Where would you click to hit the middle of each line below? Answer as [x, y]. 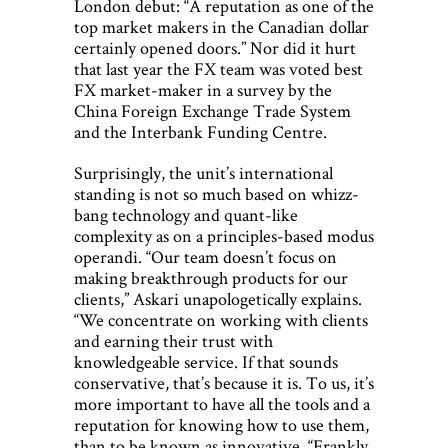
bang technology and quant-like [186, 215]
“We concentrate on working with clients [221, 320]
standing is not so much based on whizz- [216, 194]
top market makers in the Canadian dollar [221, 27]
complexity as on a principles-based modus [224, 236]
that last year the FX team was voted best [218, 69]
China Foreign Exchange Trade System [212, 111]
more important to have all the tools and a [222, 404]
